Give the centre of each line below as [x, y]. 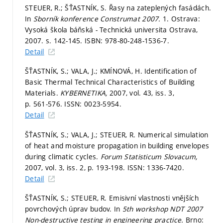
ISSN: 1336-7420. [156, 167]
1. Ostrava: [181, 18]
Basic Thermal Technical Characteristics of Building [110, 82]
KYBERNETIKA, [85, 93]
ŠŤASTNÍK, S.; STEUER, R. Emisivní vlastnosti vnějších [112, 198]
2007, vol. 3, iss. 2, [56, 167]
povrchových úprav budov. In [74, 209]
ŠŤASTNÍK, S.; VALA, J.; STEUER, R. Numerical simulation [117, 134]
